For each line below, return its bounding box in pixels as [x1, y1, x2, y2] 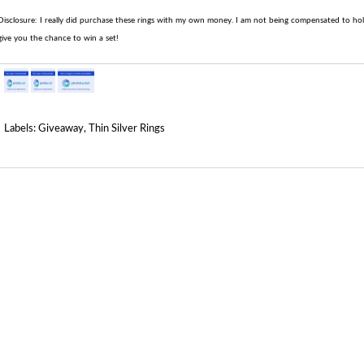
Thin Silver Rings [89, 123, 165, 134]
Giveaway [38, 123, 84, 134]
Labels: [4, 123, 38, 134]
